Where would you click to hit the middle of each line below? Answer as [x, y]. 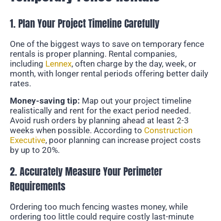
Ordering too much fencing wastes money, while [99, 206]
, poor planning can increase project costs [123, 140]
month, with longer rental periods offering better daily [109, 74]
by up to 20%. [35, 150]
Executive [28, 140]
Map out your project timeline [136, 100]
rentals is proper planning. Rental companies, [93, 54]
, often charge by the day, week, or [134, 64]
